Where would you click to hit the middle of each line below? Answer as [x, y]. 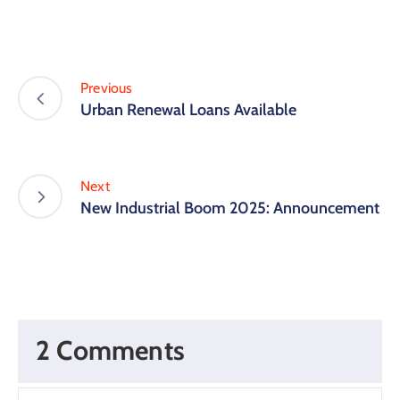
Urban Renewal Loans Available [188, 109]
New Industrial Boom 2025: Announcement [230, 208]
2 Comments [110, 351]
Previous [107, 87]
